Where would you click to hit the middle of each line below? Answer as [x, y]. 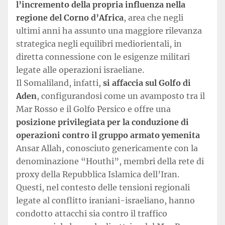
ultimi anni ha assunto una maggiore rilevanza [109, 31]
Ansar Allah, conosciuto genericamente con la [107, 148]
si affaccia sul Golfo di [147, 83]
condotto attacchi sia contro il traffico [92, 213]
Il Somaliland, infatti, [60, 83]
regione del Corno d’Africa [70, 18]
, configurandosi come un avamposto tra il [121, 96]
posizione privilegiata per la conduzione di [102, 122]
